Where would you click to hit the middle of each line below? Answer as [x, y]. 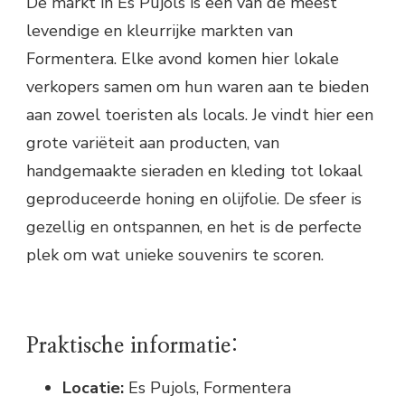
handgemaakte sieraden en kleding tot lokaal [194, 171]
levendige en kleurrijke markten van [160, 31]
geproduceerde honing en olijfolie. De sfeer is [194, 199]
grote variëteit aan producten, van [153, 143]
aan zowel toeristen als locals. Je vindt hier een [200, 115]
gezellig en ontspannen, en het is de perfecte [194, 227]
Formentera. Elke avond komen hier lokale [183, 59]
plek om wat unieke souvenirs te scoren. [175, 255]
